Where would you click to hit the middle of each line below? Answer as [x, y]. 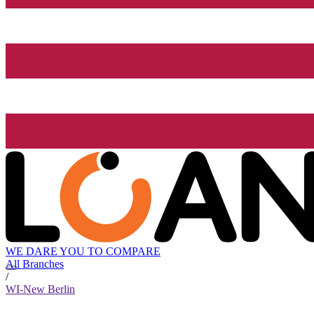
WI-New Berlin [40, 289]
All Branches [35, 264]
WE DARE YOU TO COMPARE [83, 252]
